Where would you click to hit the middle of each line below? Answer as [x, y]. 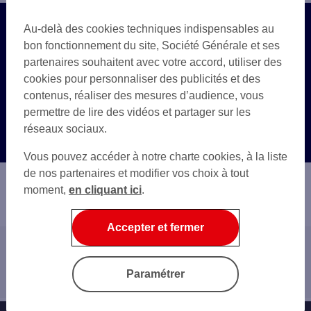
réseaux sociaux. [65, 129]
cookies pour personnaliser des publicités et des [142, 79]
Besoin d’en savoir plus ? [155, 41]
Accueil [39, 255]
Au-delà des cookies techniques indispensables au [149, 29]
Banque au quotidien [87, 273]
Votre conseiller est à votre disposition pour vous [155, 59]
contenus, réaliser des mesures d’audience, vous [143, 95]
